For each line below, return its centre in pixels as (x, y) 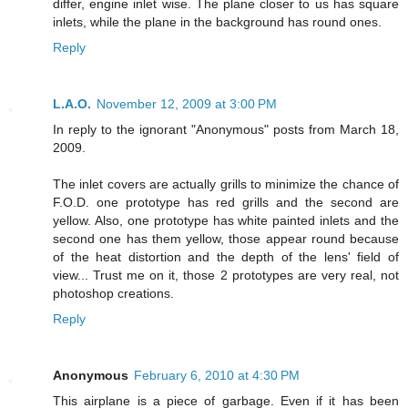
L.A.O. (72, 103)
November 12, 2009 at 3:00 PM (187, 103)
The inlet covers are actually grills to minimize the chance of (226, 184)
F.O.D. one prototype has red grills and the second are (226, 202)
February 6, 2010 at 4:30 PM (217, 375)
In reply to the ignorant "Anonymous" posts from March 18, (226, 129)
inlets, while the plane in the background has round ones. (217, 21)
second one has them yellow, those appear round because (226, 238)
